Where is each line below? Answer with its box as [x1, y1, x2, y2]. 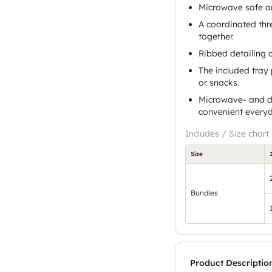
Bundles [191, 188, 218, 197]
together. [199, 30, 234, 42]
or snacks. [199, 76, 239, 88]
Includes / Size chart [185, 127, 269, 139]
